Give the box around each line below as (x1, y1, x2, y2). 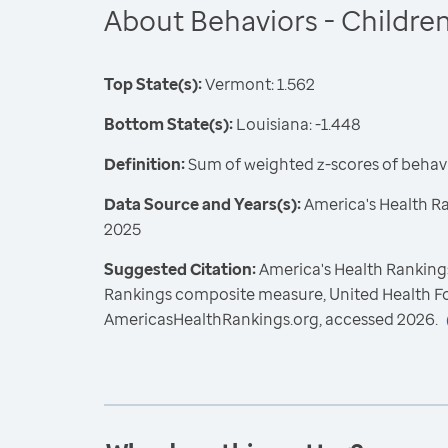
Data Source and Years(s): (104, 193, 301, 215)
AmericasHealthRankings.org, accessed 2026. (104, 308, 438, 330)
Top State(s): (104, 73, 202, 95)
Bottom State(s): (104, 113, 233, 135)
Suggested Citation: (104, 258, 259, 280)
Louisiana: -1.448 (233, 113, 361, 135)
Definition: (104, 153, 185, 175)
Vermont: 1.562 (202, 73, 315, 95)
